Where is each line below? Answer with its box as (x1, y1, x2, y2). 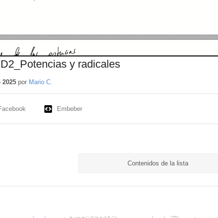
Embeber (56, 105, 82, 112)
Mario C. (28, 78, 53, 86)
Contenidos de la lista (127, 160, 188, 167)
